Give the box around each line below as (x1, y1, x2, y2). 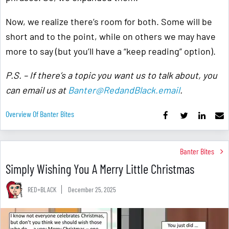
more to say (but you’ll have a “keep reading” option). (6, 45, 216, 57)
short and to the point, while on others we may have (6, 31, 216, 42)
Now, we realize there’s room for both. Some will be (6, 16, 212, 28)
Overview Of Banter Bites (6, 109, 74, 119)
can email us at (6, 84, 68, 96)
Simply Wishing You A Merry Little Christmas (6, 161, 194, 177)
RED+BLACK (28, 185, 56, 194)
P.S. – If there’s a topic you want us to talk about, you (6, 70, 217, 81)
